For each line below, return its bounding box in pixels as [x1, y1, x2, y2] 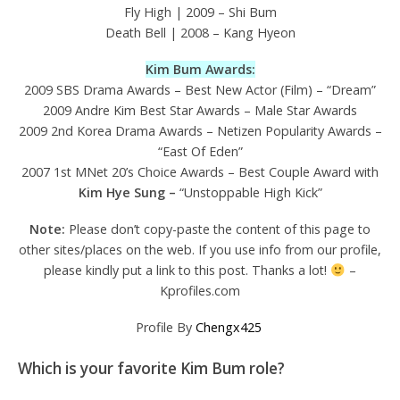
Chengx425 [191, 319, 265, 337]
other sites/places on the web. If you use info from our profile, [19, 241, 381, 259]
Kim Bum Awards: [145, 61, 255, 79]
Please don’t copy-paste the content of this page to [65, 221, 371, 238]
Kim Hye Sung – [78, 184, 179, 202]
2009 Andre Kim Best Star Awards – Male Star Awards [43, 102, 357, 120]
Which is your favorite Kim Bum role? [18, 357, 285, 379]
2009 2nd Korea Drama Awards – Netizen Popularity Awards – [18, 122, 382, 140]
